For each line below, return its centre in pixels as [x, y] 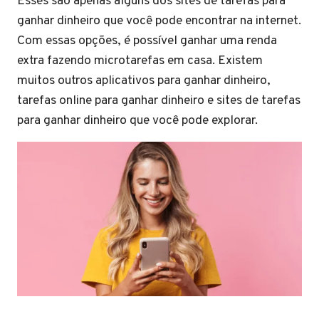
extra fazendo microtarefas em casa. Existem [140, 61]
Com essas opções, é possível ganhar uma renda [147, 41]
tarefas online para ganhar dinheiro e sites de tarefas [159, 101]
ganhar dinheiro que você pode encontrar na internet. [159, 21]
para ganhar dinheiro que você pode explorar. [137, 121]
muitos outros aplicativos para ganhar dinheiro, [144, 81]
